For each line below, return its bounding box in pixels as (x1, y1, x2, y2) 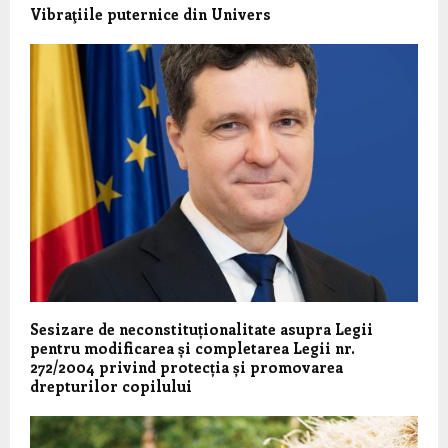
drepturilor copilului (30, 376, 192, 397)
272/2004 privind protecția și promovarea (30, 357, 343, 378)
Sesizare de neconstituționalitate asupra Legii (30, 319, 373, 340)
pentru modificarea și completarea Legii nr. (30, 338, 355, 359)
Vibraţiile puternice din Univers (30, 3, 271, 24)
